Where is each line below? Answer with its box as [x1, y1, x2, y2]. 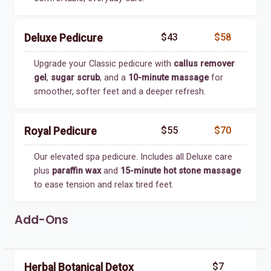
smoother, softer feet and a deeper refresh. [34, 86, 206, 97]
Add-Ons [15, 211, 68, 228]
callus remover [174, 58, 235, 69]
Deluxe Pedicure [24, 31, 103, 44]
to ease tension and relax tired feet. [34, 179, 174, 190]
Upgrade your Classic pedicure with [34, 58, 174, 69]
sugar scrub [51, 72, 100, 83]
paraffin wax [52, 165, 101, 176]
